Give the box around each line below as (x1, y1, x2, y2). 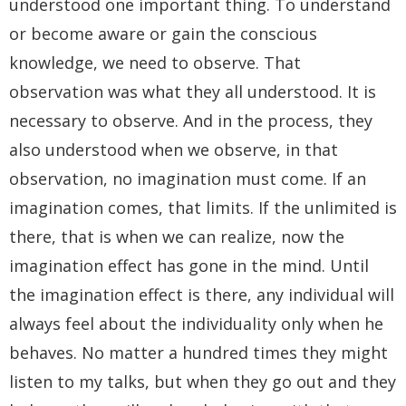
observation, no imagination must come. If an (9, 168, 366, 190)
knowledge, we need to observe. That (9, 52, 301, 74)
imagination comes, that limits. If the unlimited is (9, 197, 397, 219)
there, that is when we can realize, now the (9, 226, 344, 248)
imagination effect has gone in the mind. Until (9, 255, 369, 277)
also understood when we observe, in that (9, 139, 338, 161)
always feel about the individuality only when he (9, 313, 383, 335)
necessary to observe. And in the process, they (9, 110, 372, 132)
